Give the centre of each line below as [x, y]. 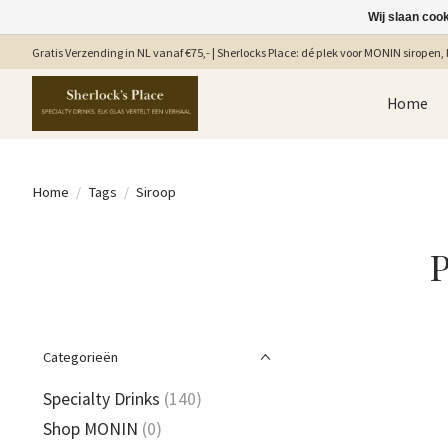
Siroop [155, 191]
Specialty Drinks [101, 399]
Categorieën [80, 357]
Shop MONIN [90, 429]
